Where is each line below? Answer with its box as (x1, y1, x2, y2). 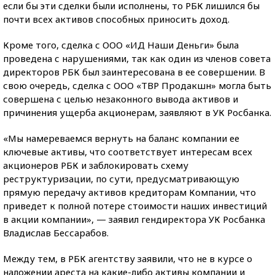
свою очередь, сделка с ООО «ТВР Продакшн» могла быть (3, 79, 271, 91)
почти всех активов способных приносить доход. (3, 13, 230, 25)
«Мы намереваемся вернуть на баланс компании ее (3, 132, 239, 144)
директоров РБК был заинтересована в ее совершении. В (3, 66, 265, 78)
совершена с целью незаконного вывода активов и (3, 93, 238, 105)
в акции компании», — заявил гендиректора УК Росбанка (3, 213, 265, 225)
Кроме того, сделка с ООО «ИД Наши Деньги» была (3, 39, 239, 51)
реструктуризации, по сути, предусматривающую (3, 172, 239, 185)
